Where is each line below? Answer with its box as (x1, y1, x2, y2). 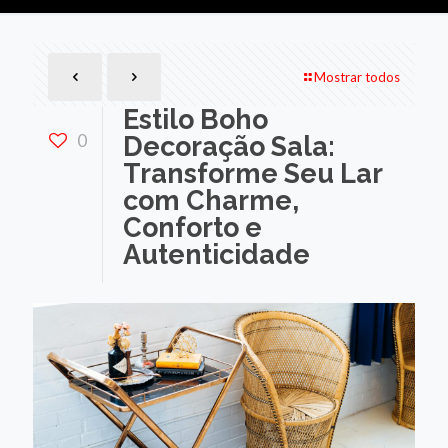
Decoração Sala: (123, 131, 335, 162)
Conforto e (123, 212, 262, 243)
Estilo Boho (123, 104, 268, 135)
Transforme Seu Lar (123, 158, 382, 189)
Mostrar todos (314, 69, 400, 85)
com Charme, (123, 185, 299, 216)
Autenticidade (123, 239, 310, 270)
